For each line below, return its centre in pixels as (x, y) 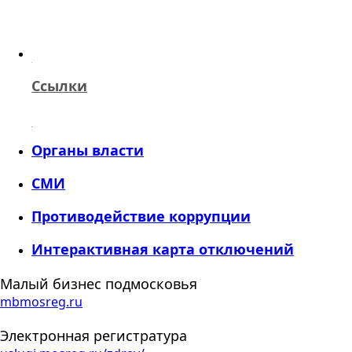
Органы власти (88, 150)
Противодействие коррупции (141, 216)
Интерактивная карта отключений (163, 249)
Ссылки (59, 85)
